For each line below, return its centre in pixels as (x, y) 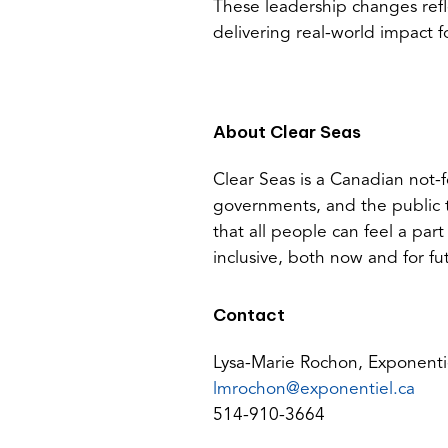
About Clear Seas (287, 131)
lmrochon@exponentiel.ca (314, 389)
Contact (249, 314)
